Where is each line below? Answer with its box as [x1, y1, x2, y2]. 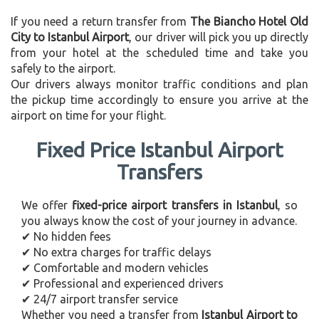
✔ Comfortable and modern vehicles [21, 261, 209, 274]
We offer [21, 198, 73, 211]
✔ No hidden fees [21, 229, 111, 243]
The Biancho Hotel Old [189, 14, 309, 28]
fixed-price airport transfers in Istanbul [72, 198, 278, 211]
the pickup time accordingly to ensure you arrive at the [11, 93, 308, 106]
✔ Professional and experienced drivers [21, 276, 224, 290]
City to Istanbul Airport [11, 30, 130, 43]
